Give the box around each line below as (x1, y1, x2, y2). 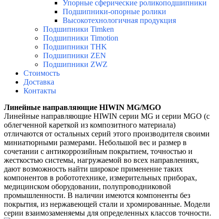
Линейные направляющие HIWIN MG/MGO (4, 103, 161, 111)
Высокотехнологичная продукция (63, 16, 176, 24)
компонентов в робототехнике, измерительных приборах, (4, 173, 197, 182)
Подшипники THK (43, 42, 107, 51)
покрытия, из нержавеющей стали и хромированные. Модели (4, 199, 210, 208)
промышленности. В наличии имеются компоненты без (4, 191, 190, 199)
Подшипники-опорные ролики (63, 7, 166, 16)
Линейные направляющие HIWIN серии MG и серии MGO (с (4, 111, 210, 120)
